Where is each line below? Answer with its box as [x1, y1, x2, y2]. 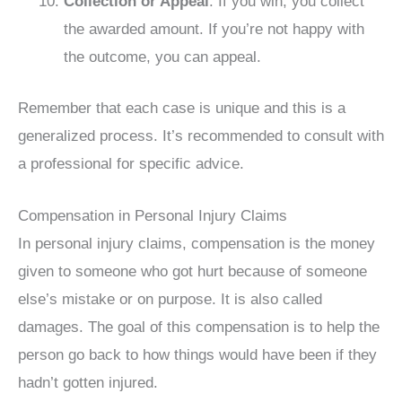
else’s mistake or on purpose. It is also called [18, 290, 322, 308]
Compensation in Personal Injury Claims [18, 206, 287, 224]
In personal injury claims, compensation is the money [18, 234, 375, 252]
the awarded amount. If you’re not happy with [64, 21, 364, 38]
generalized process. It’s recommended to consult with [18, 127, 384, 144]
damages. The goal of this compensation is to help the [18, 318, 380, 336]
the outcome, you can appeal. [64, 48, 261, 66]
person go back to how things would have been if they [18, 345, 377, 363]
